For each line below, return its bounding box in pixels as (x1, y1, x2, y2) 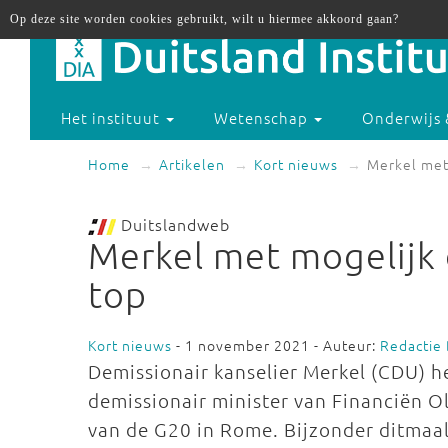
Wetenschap (214, 107, 313, 129)
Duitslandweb (116, 213, 230, 235)
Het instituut (61, 107, 165, 129)
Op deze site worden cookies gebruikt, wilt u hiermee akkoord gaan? (10, 12, 399, 26)
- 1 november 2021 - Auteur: (172, 335, 380, 355)
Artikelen (159, 154, 225, 174)
